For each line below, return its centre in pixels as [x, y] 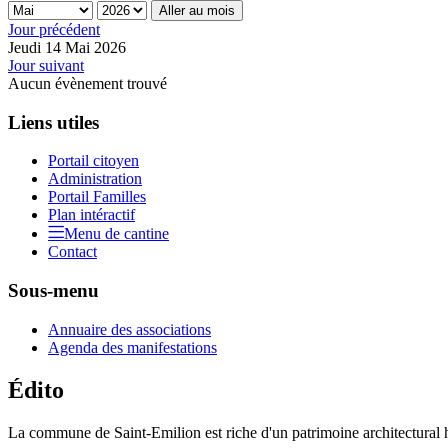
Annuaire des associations [129, 329]
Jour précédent [54, 29]
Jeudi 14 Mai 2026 [67, 47]
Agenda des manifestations [132, 347]
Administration [95, 179]
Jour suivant [46, 65]
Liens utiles [53, 122]
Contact [72, 252]
